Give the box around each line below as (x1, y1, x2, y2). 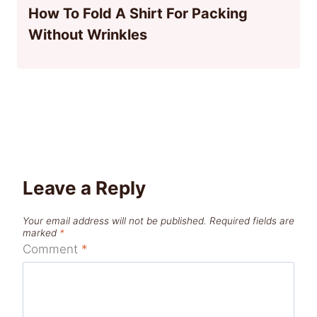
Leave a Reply (23, 176, 146, 199)
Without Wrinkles (28, 25, 147, 43)
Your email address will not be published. (23, 214, 207, 226)
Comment (23, 242, 81, 257)
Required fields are (209, 214, 294, 226)
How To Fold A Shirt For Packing (28, 4, 248, 22)
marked (23, 226, 59, 238)
